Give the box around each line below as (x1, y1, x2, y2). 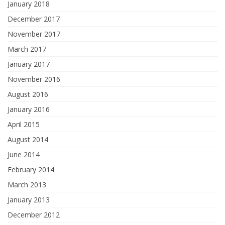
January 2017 (8, 59, 50, 69)
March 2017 (8, 44, 46, 54)
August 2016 (8, 89, 48, 99)
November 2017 (8, 29, 60, 39)
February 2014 (8, 165, 54, 174)
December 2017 (8, 14, 60, 24)
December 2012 (8, 210, 60, 219)
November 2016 (8, 74, 60, 84)
